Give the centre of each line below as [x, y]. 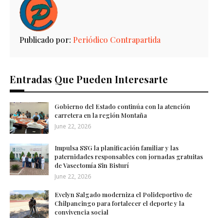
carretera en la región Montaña [101, 115]
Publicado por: [45, 39]
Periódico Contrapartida [116, 39]
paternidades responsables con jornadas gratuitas [129, 156]
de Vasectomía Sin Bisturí [92, 165]
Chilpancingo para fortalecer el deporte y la [119, 203]
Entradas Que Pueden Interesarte [89, 79]
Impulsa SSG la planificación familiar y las [117, 147]
